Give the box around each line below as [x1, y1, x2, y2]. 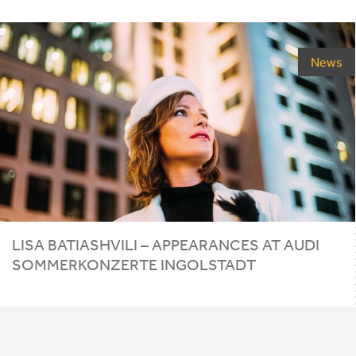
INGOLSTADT [161, 254, 256, 273]
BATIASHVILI [48, 234, 137, 253]
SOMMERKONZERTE [12, 254, 157, 273]
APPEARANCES [152, 234, 259, 253]
